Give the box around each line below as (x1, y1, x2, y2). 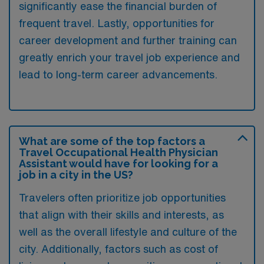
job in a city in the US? (19, 168, 133, 181)
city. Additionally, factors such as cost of (19, 243, 218, 254)
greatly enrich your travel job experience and (19, 51, 240, 62)
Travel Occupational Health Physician (19, 146, 218, 159)
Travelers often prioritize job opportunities (19, 192, 226, 203)
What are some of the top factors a (19, 134, 205, 147)
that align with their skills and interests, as (19, 209, 224, 220)
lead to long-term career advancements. (19, 68, 217, 80)
